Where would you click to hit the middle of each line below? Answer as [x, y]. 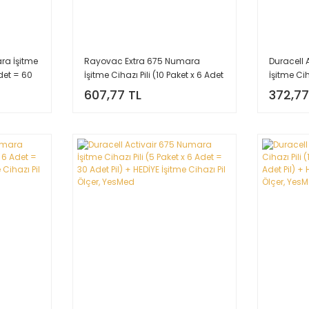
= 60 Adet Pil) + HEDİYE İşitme [143, 88]
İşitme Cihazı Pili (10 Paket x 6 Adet [153, 74]
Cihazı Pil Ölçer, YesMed [132, 102]
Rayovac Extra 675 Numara [142, 61]
